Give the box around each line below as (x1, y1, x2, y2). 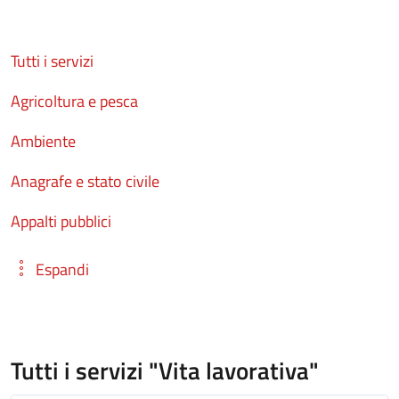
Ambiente (11, 128, 76, 153)
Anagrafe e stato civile (11, 168, 159, 193)
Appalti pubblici (11, 208, 111, 233)
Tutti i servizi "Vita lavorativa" (11, 351, 319, 389)
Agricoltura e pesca (11, 88, 138, 113)
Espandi (36, 257, 89, 282)
